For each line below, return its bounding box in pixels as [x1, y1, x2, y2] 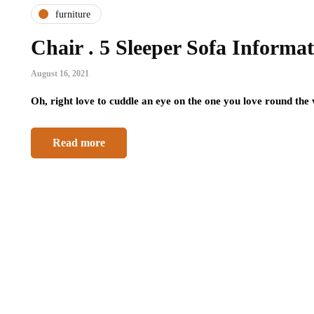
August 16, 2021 [31, 69, 89, 79]
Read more [53, 137, 105, 149]
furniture [55, 8, 90, 20]
